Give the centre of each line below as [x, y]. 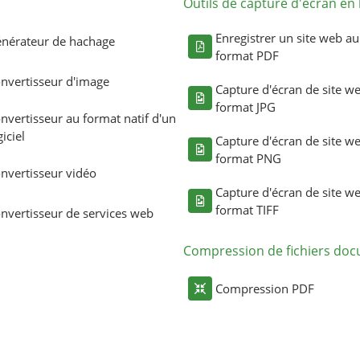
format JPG [245, 107]
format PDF [247, 56]
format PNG [248, 159]
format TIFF [247, 210]
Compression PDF [265, 289]
